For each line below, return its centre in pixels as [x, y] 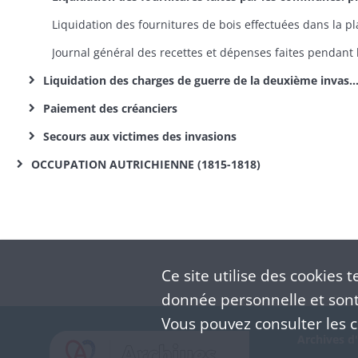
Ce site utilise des [225, 275]
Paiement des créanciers [109, 108]
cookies [316, 275]
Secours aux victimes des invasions [138, 136]
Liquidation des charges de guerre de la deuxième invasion [195, 80]
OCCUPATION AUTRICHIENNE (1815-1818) [144, 164]
